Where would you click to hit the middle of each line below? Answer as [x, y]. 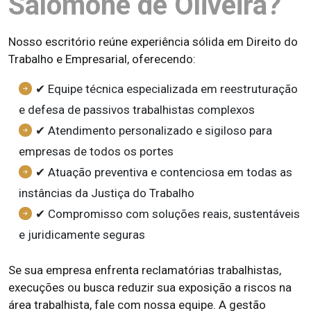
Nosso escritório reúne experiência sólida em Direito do [153, 42]
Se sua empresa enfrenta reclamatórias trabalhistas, [145, 270]
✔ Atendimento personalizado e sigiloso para [154, 131]
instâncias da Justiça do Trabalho [107, 193]
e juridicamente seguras [82, 235]
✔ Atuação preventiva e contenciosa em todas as [164, 172]
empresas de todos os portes [96, 151]
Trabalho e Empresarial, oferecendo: [102, 59]
